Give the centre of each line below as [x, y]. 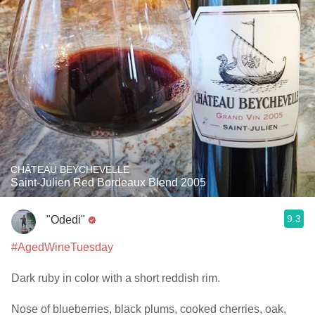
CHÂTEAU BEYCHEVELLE [70, 169]
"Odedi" [66, 219]
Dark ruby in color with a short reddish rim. [116, 278]
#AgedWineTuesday [62, 247]
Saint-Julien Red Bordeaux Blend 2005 [108, 182]
